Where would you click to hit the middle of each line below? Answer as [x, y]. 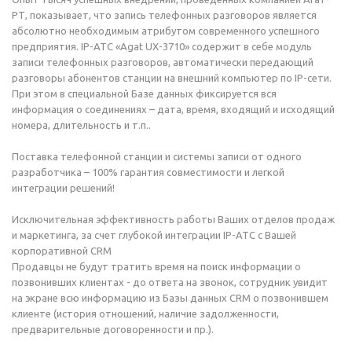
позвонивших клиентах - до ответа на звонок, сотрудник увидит [170, 282]
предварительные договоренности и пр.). [113, 329]
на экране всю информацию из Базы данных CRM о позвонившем [170, 298]
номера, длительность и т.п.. [81, 125]
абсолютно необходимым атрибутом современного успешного [166, 31]
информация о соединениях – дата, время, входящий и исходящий [173, 109]
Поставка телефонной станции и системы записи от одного [157, 156]
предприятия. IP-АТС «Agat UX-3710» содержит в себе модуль [162, 46]
